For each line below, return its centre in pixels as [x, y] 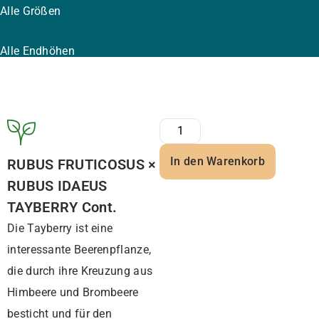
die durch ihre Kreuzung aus [80, 271]
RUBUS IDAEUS [57, 186]
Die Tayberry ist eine [60, 228]
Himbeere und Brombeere [73, 292]
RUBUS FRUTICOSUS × [82, 164]
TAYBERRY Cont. [62, 207]
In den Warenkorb [218, 161]
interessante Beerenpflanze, [79, 250]
